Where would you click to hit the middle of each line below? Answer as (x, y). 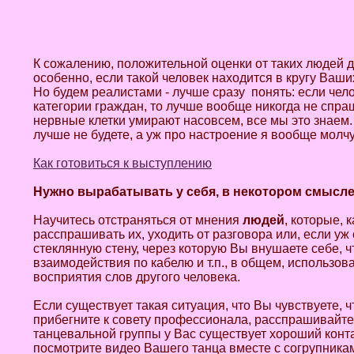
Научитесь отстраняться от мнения (138, 220)
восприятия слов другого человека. (137, 277)
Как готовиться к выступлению (122, 163)
